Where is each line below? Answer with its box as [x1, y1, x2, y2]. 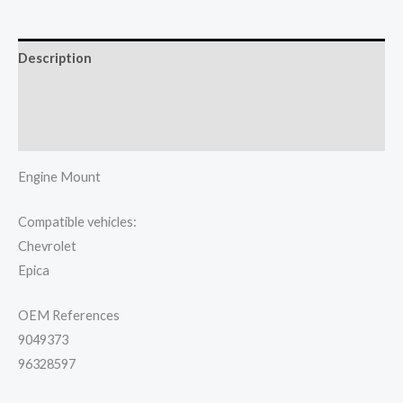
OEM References [18, 308, 120, 324]
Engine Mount [18, 168, 101, 184]
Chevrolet [18, 237, 76, 254]
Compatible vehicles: [18, 213, 137, 229]
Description [18, 49, 92, 66]
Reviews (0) [18, 124, 89, 140]
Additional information [18, 87, 162, 103]
